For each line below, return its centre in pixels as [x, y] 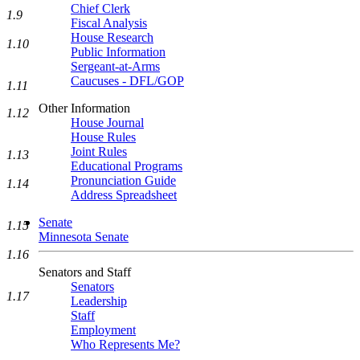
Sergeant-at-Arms [115, 66]
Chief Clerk [100, 8]
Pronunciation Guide [123, 180]
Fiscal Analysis [109, 23]
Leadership [99, 301]
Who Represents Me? [125, 344]
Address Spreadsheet [124, 195]
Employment [103, 330]
